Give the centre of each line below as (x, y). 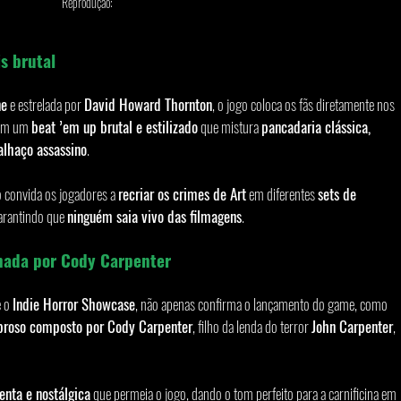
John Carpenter (352, 326)
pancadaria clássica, (318, 126)
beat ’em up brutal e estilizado (115, 126)
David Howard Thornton (148, 104)
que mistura (230, 126)
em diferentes (282, 193)
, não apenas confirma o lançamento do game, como (263, 303)
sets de (339, 193)
